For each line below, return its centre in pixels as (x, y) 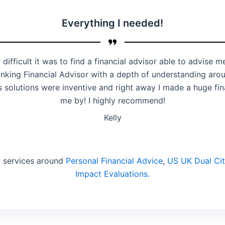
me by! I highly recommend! (113, 100)
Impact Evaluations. (113, 174)
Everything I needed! (113, 23)
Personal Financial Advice (114, 161)
